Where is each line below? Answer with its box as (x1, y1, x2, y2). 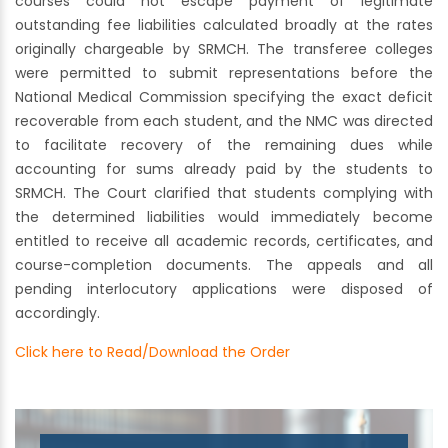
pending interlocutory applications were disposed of (15, 279, 433, 300)
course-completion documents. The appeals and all (15, 255, 433, 276)
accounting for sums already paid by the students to (15, 159, 433, 180)
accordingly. (15, 303, 100, 324)
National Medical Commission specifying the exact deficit (15, 87, 433, 108)
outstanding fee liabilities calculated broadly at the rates (15, 15, 433, 36)
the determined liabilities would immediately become (15, 207, 433, 228)
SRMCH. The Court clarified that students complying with (15, 183, 433, 204)
